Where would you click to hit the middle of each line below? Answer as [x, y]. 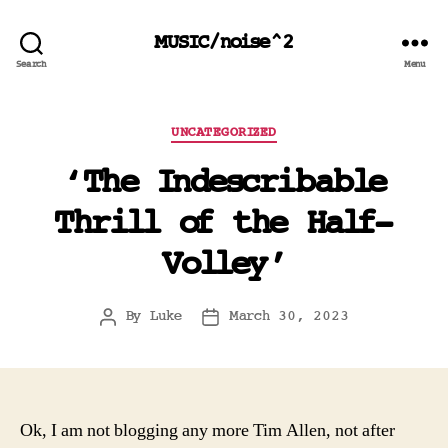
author [130, 339]
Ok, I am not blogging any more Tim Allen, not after [207, 430]
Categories [270, 128]
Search [31, 64]
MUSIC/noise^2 [224, 42]
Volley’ [224, 264]
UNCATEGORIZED [224, 132]
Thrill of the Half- [224, 223]
